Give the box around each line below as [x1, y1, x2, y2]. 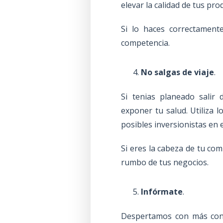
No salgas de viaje [141, 66, 215, 78]
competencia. [121, 37, 170, 48]
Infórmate [141, 186, 183, 197]
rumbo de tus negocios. [121, 156, 209, 168]
